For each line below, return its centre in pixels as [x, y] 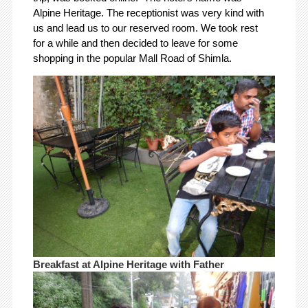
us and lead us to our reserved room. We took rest [145, 27]
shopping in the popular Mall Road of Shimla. [132, 58]
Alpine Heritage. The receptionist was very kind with [148, 12]
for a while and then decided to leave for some [135, 43]
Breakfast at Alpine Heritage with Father [128, 264]
